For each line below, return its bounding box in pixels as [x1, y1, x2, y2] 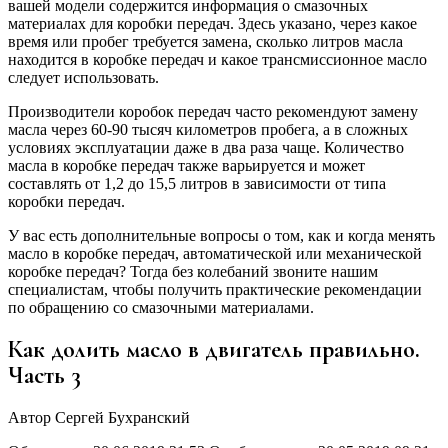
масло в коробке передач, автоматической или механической [8, 244, 422, 262]
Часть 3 [8, 360, 81, 390]
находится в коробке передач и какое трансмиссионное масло [8, 50, 427, 68]
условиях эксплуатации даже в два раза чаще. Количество [8, 138, 404, 156]
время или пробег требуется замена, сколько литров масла [8, 32, 403, 50]
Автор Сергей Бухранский [8, 408, 190, 426]
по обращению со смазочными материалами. [8, 298, 314, 316]
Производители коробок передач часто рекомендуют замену [8, 102, 418, 120]
